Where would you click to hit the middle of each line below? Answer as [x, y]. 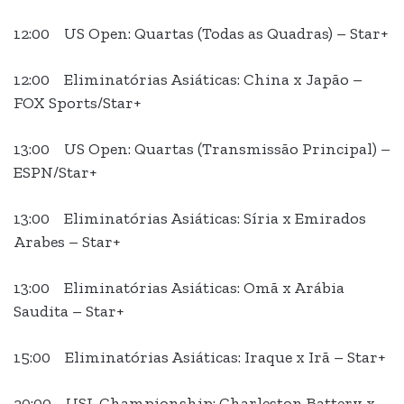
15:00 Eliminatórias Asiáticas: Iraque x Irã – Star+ [199, 358]
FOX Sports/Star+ [77, 103]
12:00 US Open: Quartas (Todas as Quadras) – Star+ [201, 34]
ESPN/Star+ [55, 173]
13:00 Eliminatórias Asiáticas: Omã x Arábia [179, 288]
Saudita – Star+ [69, 312]
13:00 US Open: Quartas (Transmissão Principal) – [202, 149]
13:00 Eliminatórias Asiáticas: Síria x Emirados [190, 219]
